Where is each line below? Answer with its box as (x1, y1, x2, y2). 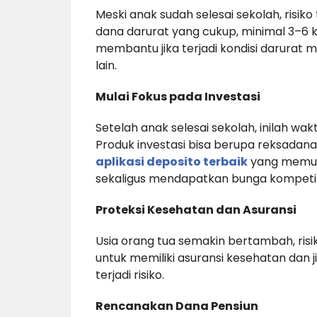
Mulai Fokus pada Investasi (95, 88, 260, 105)
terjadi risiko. (95, 267, 164, 284)
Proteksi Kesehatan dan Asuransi (95, 202, 296, 219)
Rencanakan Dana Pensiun (95, 298, 258, 315)
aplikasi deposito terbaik (95, 154, 248, 171)
